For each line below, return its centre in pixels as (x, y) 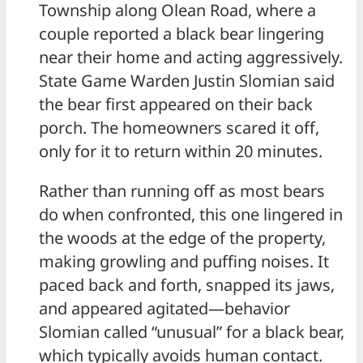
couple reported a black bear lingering (181, 33)
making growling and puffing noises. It (184, 261)
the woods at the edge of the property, (182, 237)
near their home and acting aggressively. (191, 57)
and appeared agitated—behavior (164, 308)
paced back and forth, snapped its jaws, (187, 284)
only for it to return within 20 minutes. (181, 151)
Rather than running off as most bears (182, 190)
